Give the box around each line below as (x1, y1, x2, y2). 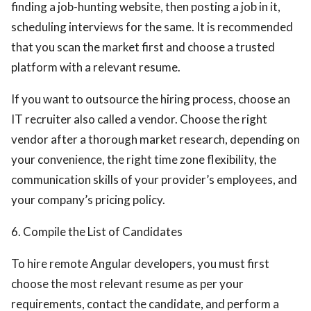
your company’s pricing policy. (11, 192, 165, 207)
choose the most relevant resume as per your (11, 276, 244, 291)
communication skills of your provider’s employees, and (11, 172, 297, 187)
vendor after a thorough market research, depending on (11, 132, 300, 146)
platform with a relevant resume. (11, 60, 180, 74)
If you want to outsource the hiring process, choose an (11, 92, 290, 106)
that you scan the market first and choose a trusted (11, 40, 275, 54)
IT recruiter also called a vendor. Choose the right (11, 112, 267, 126)
